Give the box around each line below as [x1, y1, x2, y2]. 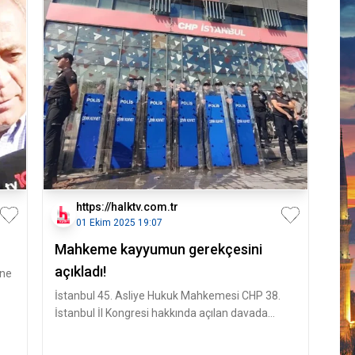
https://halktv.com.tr [75, 200, 178, 213]
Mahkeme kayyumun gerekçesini [54, 241, 262, 258]
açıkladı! [54, 263, 106, 280]
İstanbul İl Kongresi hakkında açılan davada [54, 307, 268, 319]
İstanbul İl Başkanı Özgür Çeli [54, 324, 199, 337]
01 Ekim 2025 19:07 [75, 217, 162, 228]
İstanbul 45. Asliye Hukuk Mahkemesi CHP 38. [54, 289, 281, 302]
